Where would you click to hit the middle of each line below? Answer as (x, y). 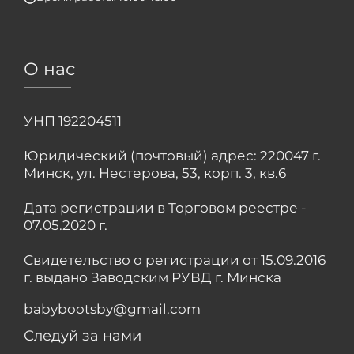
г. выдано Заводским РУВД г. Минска (153, 278)
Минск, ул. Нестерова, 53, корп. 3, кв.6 (155, 173)
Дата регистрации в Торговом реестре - (165, 208)
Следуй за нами (83, 336)
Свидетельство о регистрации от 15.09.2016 (175, 260)
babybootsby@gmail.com (112, 309)
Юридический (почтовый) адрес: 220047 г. (172, 156)
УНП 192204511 (73, 121)
